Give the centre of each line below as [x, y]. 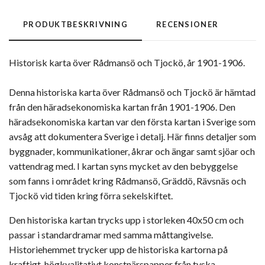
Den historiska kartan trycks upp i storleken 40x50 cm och [126, 219]
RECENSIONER [188, 24]
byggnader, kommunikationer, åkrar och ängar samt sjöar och [132, 151]
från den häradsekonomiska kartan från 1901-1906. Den [122, 106]
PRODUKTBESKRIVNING [76, 24]
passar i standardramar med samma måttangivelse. [111, 234]
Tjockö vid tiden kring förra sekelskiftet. [91, 195]
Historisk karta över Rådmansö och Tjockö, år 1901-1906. [127, 62]
